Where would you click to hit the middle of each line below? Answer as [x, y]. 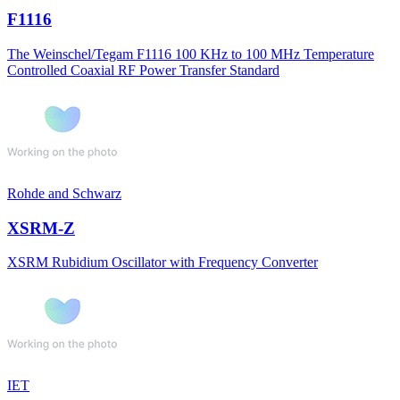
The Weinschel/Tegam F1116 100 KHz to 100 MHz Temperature [191, 54]
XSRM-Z [41, 228]
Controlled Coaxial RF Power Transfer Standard [143, 70]
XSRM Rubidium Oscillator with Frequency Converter [162, 262]
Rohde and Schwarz [64, 193]
